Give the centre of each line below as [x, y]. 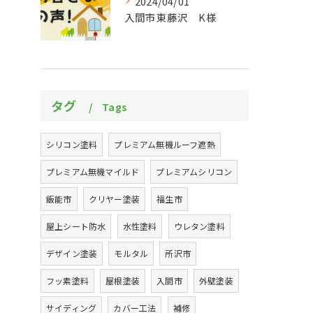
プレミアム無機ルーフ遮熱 [165, 144]
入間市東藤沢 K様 [170, 17]
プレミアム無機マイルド [93, 171]
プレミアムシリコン [194, 171]
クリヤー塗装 [114, 198]
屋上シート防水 [76, 226]
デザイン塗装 [72, 253]
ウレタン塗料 [199, 226]
